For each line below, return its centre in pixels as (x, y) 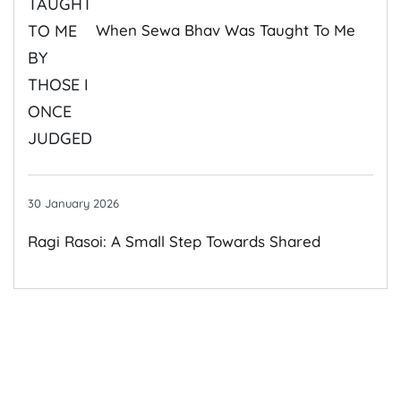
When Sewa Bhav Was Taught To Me (226, 30)
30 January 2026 (73, 204)
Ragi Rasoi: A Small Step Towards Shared (174, 242)
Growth (54, 282)
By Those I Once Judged (183, 70)
